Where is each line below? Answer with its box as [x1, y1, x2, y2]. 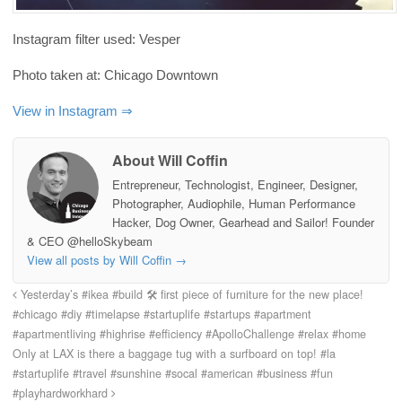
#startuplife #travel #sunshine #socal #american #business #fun [13, 364, 333, 381]
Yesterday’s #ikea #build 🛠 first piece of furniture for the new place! [17, 285, 363, 302]
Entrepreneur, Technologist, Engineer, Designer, [112, 175, 358, 193]
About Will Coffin [112, 150, 228, 171]
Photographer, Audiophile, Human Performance [112, 194, 355, 212]
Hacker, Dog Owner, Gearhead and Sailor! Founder [112, 213, 374, 231]
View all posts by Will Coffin [27, 250, 175, 268]
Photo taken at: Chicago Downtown [13, 67, 218, 83]
